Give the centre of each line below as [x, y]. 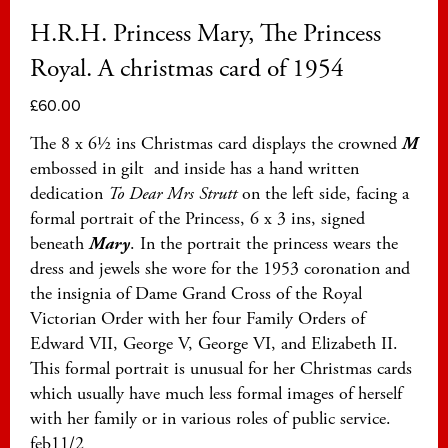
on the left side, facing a [323, 194]
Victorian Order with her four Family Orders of [197, 319]
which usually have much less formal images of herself [216, 394]
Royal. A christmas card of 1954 [187, 69]
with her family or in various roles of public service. [210, 419]
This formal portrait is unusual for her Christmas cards [221, 369]
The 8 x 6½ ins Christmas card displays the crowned [216, 144]
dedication [69, 194]
